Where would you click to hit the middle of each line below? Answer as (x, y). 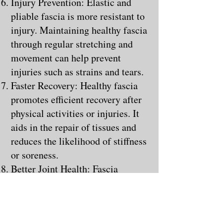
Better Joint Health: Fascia (64, 168)
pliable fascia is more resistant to (78, 16)
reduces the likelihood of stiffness (79, 141)
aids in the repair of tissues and (74, 127)
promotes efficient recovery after (76, 99)
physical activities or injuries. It (75, 113)
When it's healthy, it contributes (75, 196)
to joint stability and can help (70, 210)
